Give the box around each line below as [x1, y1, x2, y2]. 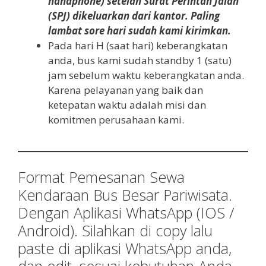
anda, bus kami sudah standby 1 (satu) [48, 53, 232, 68]
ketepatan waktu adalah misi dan [48, 98, 206, 112]
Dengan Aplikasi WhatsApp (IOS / [18, 202, 235, 223]
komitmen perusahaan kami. [48, 113, 184, 127]
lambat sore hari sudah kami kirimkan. [48, 24, 231, 38]
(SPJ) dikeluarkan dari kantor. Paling [48, 9, 220, 23]
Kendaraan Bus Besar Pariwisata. [18, 184, 232, 205]
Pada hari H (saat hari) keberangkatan [48, 39, 227, 53]
